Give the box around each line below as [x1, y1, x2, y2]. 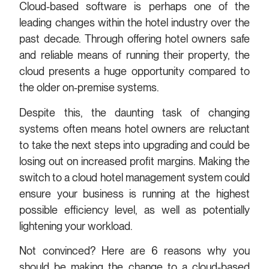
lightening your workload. [19, 219, 136, 232]
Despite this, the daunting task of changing [19, 106, 250, 119]
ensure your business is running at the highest [19, 187, 250, 200]
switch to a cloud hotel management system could [19, 171, 250, 184]
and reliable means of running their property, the [19, 49, 250, 62]
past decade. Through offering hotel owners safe [19, 32, 250, 46]
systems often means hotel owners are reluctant [19, 122, 250, 135]
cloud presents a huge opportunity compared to [19, 65, 250, 78]
